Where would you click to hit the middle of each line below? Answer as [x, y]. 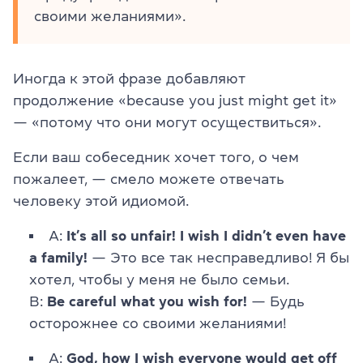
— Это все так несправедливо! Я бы [218, 258]
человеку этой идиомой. [101, 201]
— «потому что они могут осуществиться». [167, 123]
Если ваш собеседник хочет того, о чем [156, 158]
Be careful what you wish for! [147, 302]
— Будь [276, 302]
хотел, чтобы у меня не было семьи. [159, 280]
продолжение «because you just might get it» [175, 101]
